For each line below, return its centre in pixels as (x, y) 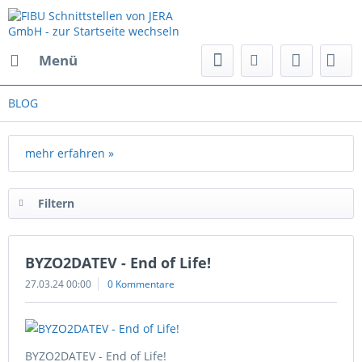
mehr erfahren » (69, 153)
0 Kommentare (141, 284)
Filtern (56, 203)
